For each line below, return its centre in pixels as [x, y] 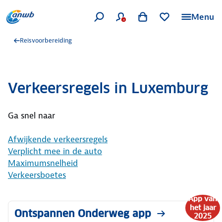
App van [203, 199]
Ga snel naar [31, 115]
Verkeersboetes [37, 175]
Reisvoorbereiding [46, 40]
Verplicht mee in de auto [55, 151]
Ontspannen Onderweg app [83, 214]
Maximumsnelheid [43, 163]
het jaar [203, 207]
